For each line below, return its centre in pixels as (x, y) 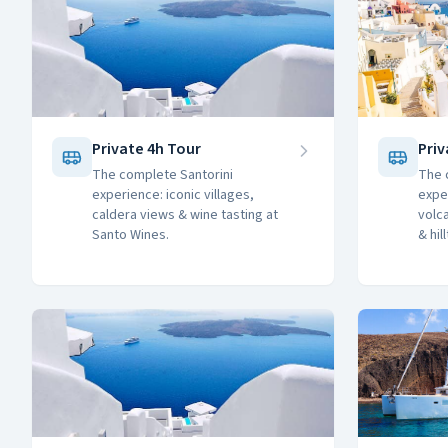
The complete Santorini (162, 175)
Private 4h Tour (146, 149)
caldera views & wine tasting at (185, 215)
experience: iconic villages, (173, 195)
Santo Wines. (130, 235)
